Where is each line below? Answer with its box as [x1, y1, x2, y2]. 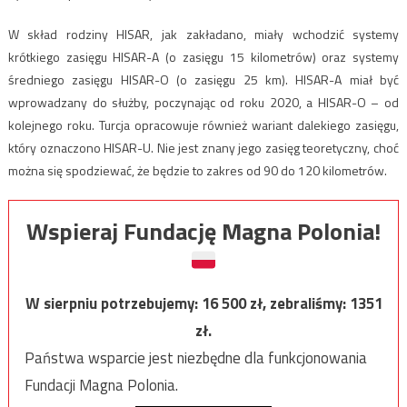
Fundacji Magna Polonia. [24, 372, 178, 397]
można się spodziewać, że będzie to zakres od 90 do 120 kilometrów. [7, 160, 387, 180]
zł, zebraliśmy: [249, 291, 350, 315]
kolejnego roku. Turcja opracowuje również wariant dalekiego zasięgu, [7, 114, 400, 134]
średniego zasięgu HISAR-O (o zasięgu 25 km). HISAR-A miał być [7, 69, 400, 89]
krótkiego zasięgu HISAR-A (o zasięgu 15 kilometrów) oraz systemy [7, 46, 400, 66]
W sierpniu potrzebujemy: [25, 291, 202, 315]
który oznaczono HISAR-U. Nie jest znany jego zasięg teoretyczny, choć [7, 137, 400, 157]
